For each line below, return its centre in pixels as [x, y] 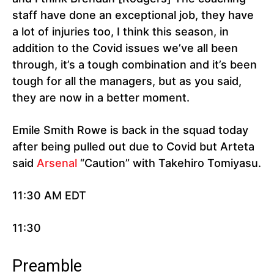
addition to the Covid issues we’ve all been [125, 48]
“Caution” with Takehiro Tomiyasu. [169, 163]
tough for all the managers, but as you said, [127, 81]
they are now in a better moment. [101, 98]
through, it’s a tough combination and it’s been [135, 65]
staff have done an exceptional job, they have [133, 15]
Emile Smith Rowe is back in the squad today [130, 130]
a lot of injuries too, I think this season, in [120, 32]
